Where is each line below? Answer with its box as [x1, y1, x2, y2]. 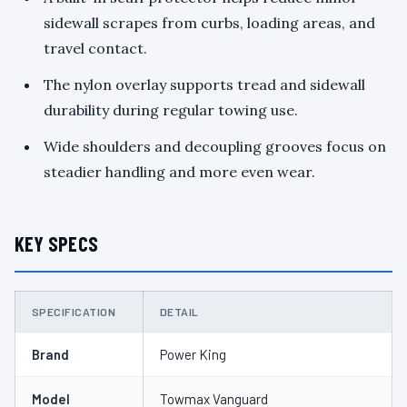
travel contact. [44, 39, 147, 58]
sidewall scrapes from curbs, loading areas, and [44, 14, 375, 33]
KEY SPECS [15, 232, 98, 256]
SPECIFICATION [32, 305, 116, 319]
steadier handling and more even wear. [44, 163, 315, 182]
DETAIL [160, 305, 199, 319]
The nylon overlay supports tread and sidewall [44, 75, 365, 94]
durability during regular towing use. [44, 101, 298, 120]
